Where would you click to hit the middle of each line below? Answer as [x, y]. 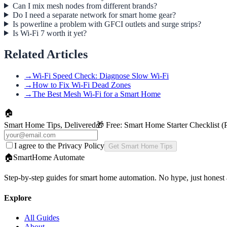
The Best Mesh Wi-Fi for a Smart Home [97, 94]
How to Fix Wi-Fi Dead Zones [82, 85]
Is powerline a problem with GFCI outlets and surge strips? [107, 24]
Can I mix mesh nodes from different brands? [85, 6]
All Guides [42, 217]
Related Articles [46, 54]
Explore [18, 198]
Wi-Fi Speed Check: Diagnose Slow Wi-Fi [101, 76]
